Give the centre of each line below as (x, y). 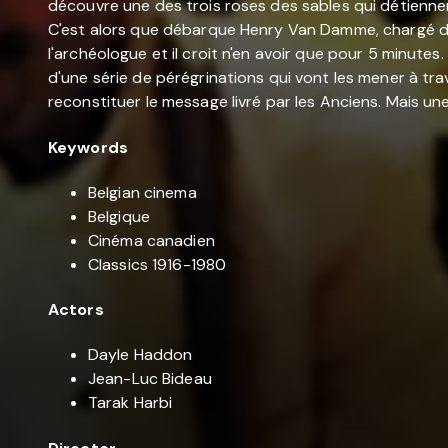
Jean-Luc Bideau (150, 379)
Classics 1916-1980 (157, 264)
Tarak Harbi (130, 403)
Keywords (88, 147)
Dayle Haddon (140, 355)
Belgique (119, 216)
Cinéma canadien (151, 240)
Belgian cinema (142, 192)
